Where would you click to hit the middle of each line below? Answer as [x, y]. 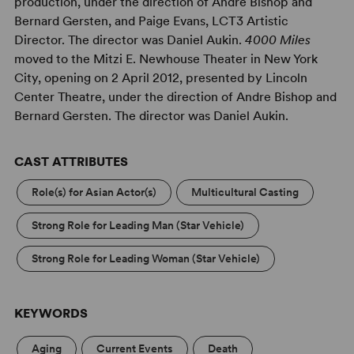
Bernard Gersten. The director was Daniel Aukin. [151, 115]
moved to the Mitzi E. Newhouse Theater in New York [166, 58]
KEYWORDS [51, 313]
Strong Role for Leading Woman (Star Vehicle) [145, 258]
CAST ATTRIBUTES [71, 161]
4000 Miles [277, 40]
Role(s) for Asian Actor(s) [94, 192]
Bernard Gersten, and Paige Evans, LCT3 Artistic [151, 21]
